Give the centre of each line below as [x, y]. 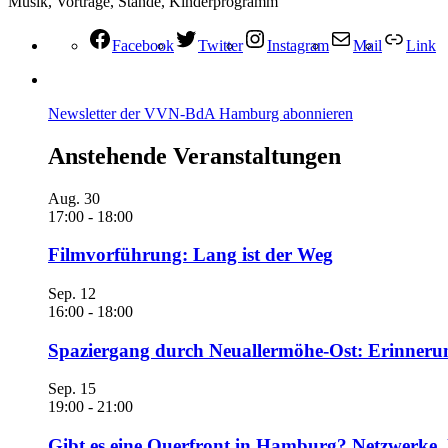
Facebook [143, 45]
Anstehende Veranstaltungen [194, 155]
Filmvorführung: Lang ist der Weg [190, 255]
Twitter [220, 45]
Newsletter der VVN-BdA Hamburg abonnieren [200, 113]
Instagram [298, 45]
